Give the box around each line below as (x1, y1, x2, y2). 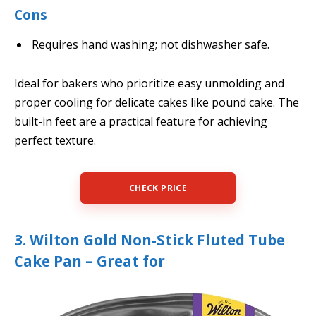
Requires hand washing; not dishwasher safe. (32, 36, 269, 52)
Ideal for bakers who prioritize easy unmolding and (14, 75, 284, 92)
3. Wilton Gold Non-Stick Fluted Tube (14, 229, 285, 250)
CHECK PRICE (129, 181, 187, 194)
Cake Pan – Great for (14, 250, 165, 271)
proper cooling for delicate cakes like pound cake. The (14, 95, 299, 111)
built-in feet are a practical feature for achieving (14, 114, 267, 130)
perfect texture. (14, 133, 96, 149)
